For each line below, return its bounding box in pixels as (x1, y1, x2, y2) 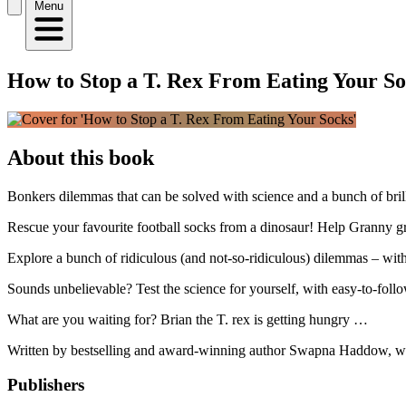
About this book (7, 145, 154, 169)
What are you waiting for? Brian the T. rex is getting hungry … (7, 311, 368, 327)
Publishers (7, 375, 84, 395)
